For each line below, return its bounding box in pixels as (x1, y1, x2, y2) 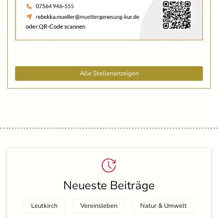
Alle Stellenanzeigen (79, 69, 139, 78)
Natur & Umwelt (140, 201, 187, 210)
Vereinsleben (80, 201, 117, 210)
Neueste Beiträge (63, 177, 155, 193)
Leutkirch (31, 201, 57, 210)
